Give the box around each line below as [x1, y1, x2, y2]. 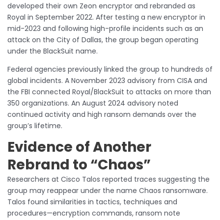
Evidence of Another [7, 137, 151, 157]
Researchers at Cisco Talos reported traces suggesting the [7, 174, 210, 185]
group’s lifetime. [7, 121, 62, 131]
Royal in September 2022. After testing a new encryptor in [7, 12, 205, 23]
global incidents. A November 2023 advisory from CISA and [7, 76, 207, 86]
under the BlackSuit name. [7, 46, 98, 56]
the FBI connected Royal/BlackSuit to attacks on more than [7, 87, 211, 97]
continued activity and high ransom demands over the [7, 110, 196, 120]
